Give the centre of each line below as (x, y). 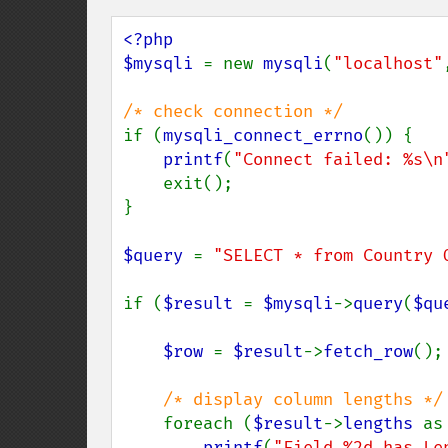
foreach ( (208, 423)
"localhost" (388, 63)
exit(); (143, 183)
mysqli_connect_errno (263, 135)
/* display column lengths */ (303, 399)
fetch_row (368, 351)
